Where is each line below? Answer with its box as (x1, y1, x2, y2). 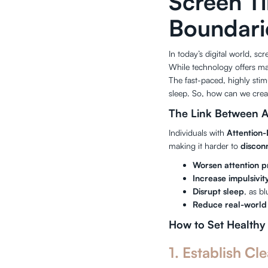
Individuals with (169, 127, 227, 138)
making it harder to (169, 141, 241, 151)
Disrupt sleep (193, 186, 245, 196)
